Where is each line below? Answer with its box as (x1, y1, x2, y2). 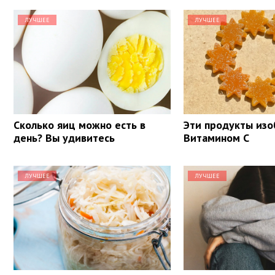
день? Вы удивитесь (14, 130, 115, 145)
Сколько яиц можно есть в (14, 117, 145, 132)
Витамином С (184, 130, 250, 145)
